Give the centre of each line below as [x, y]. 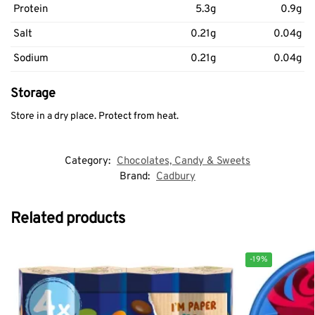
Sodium [31, 58]
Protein [31, 9]
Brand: [136, 177]
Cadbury [176, 177]
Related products [68, 219]
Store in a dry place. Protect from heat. [95, 116]
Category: [89, 162]
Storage [33, 94]
